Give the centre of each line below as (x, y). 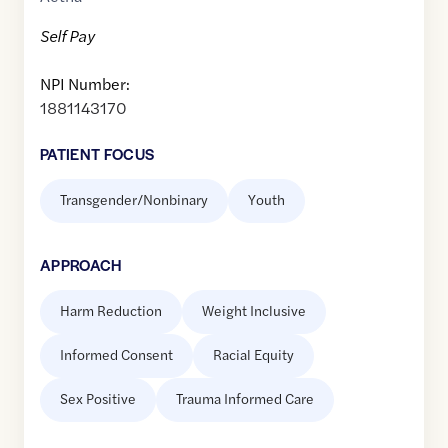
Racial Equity (253, 354)
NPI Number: (85, 84)
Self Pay (67, 36)
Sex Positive (98, 398)
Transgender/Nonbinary (134, 199)
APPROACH (81, 265)
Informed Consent (116, 354)
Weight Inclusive (254, 310)
